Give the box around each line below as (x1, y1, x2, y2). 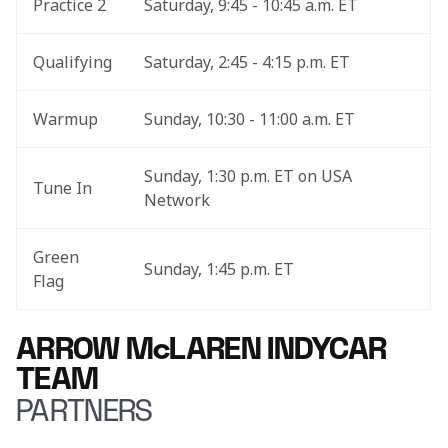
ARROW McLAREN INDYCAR (16, 330, 387, 369)
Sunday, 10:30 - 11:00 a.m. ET (144, 108, 355, 130)
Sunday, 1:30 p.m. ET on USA (144, 165, 356, 187)
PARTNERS (16, 392, 152, 431)
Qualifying (33, 51, 112, 73)
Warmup (33, 108, 98, 130)
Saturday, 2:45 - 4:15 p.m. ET (144, 51, 350, 73)
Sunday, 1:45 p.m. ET (144, 258, 294, 280)
